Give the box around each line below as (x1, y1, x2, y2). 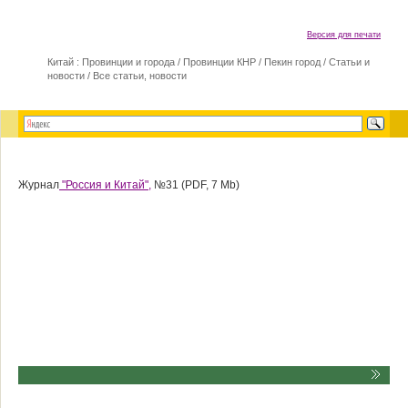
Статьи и (329, 56, 370, 67)
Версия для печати (307, 30, 381, 39)
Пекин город (264, 56, 321, 67)
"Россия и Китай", (59, 178, 151, 191)
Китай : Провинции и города (47, 56, 175, 67)
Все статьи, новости (93, 70, 187, 81)
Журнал (18, 178, 59, 191)
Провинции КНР (183, 56, 256, 67)
